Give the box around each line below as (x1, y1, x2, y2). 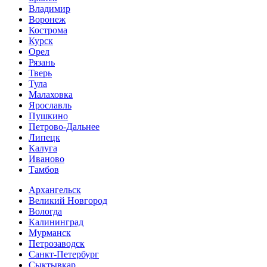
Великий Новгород (29, 195, 107, 206)
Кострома (29, 24, 67, 35)
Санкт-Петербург (29, 249, 99, 259)
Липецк (29, 132, 60, 142)
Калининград (29, 216, 83, 227)
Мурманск (29, 227, 71, 238)
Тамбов (29, 164, 59, 175)
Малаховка (29, 89, 73, 100)
